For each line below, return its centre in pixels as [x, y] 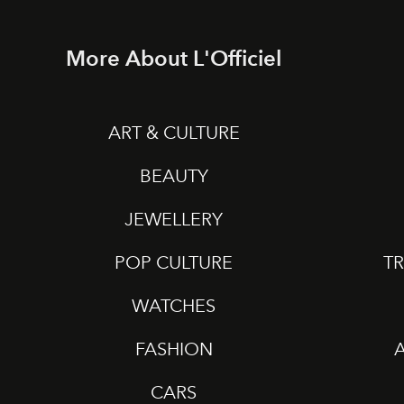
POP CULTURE [174, 262]
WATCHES [174, 305]
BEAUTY [174, 175]
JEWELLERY [174, 219]
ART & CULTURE [174, 132]
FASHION [174, 349]
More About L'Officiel [174, 58]
